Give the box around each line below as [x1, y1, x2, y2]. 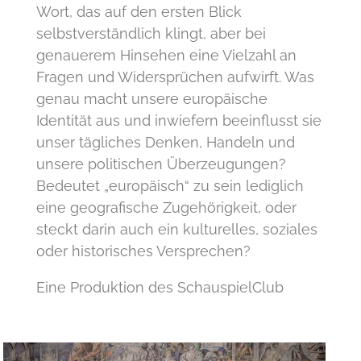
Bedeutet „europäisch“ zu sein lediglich [35, 177, 304, 194]
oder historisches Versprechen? [35, 243, 251, 259]
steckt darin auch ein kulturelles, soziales [35, 221, 317, 238]
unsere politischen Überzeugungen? [35, 156, 286, 172]
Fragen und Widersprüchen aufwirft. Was [35, 68, 314, 85]
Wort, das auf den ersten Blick [35, 3, 242, 20]
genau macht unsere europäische [35, 90, 268, 107]
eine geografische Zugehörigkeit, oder [35, 199, 297, 216]
